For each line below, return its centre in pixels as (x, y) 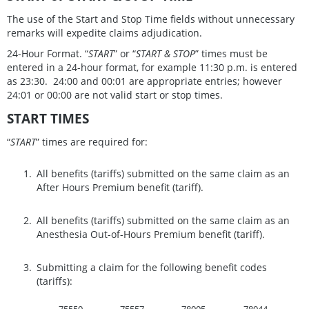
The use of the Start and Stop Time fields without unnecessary (151, 19)
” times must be (231, 54)
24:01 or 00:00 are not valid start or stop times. (115, 95)
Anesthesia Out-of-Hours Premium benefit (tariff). (151, 235)
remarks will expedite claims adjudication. (104, 33)
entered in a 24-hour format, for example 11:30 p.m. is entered (152, 68)
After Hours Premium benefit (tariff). (120, 188)
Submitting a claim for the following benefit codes (152, 268)
